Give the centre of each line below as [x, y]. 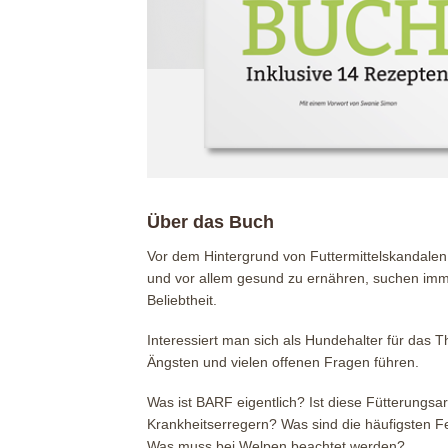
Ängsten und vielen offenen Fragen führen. [283, 361]
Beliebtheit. [182, 299]
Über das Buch [210, 222]
